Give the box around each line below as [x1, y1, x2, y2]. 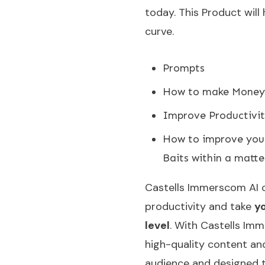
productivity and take [144, 199, 254, 214]
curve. [144, 24, 174, 38]
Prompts [162, 61, 205, 75]
